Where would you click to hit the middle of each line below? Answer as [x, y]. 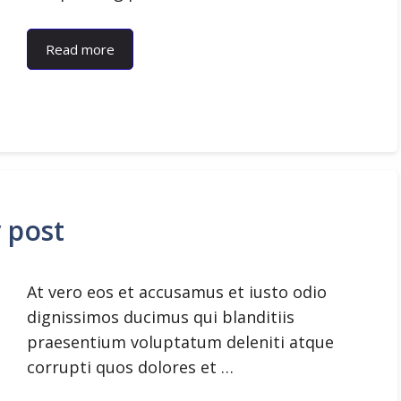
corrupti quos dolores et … [130, 367]
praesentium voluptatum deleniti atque [180, 342]
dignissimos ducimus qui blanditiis [161, 317]
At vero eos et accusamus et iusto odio [177, 292]
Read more [80, 49]
